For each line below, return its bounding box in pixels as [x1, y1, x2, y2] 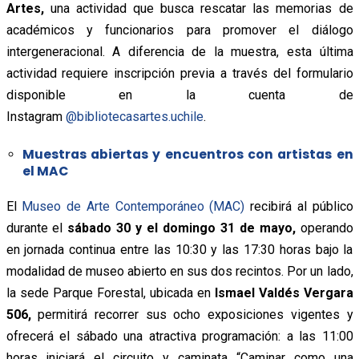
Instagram [6, 108, 66, 124]
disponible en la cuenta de [6, 87, 353, 103]
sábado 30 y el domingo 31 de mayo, [67, 220, 296, 236]
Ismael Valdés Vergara [214, 284, 353, 301]
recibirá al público [244, 198, 353, 214]
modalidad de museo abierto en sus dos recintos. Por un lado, [6, 263, 353, 279]
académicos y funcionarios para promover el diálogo [6, 22, 353, 38]
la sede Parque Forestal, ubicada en [6, 284, 215, 301]
